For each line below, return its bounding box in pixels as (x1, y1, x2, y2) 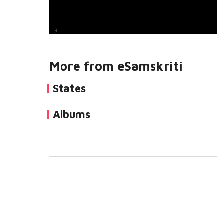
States (53, 82, 86, 94)
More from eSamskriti (49, 59, 183, 73)
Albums (53, 108, 90, 121)
